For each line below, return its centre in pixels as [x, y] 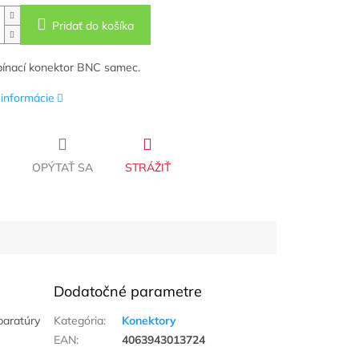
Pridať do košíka [93, 26]
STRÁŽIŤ [147, 168]
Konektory [149, 321]
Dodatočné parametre [128, 292]
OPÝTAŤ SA [62, 168]
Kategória [79, 321]
